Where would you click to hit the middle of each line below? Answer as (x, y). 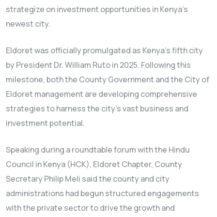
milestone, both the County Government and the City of (108, 79)
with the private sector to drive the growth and (90, 208)
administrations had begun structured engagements (102, 193)
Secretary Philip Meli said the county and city (88, 178)
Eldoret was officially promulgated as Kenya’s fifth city (104, 50)
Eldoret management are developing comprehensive (101, 94)
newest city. (28, 23)
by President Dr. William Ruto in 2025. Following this (98, 65)
